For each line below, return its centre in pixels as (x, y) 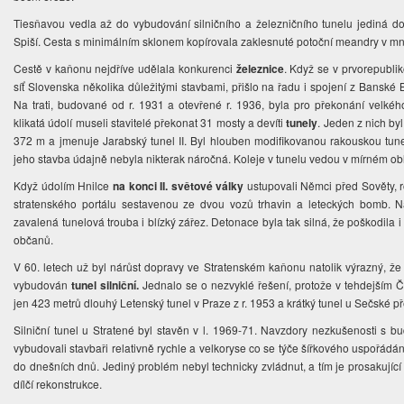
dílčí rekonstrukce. (60, 384)
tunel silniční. (106, 285)
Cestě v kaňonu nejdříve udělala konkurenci (125, 69)
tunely (302, 123)
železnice (260, 69)
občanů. (35, 240)
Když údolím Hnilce (63, 186)
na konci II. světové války (178, 186)
